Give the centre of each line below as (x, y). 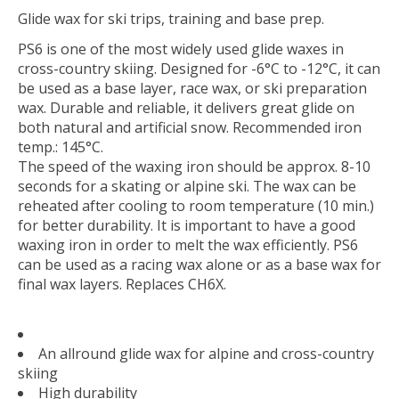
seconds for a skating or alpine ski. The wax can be (187, 186)
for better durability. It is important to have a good (187, 225)
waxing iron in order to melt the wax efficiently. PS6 (188, 244)
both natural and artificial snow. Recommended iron (190, 127)
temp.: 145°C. (61, 147)
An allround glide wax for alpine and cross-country (206, 353)
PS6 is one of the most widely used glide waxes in (181, 49)
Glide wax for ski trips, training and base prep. (171, 18)
